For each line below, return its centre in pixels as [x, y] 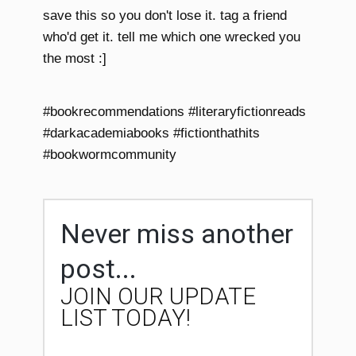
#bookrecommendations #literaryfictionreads [174, 112]
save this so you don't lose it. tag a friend [165, 16]
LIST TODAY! [126, 318]
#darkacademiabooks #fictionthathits [151, 133]
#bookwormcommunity [110, 155]
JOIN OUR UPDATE [158, 297]
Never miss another [177, 234]
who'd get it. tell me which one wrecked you [172, 37]
